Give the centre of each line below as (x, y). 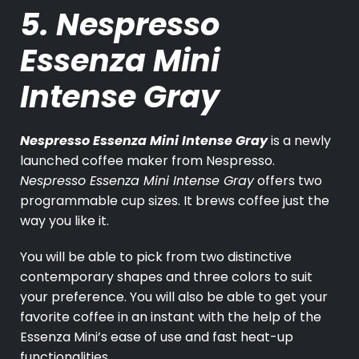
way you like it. (66, 221)
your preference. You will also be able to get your (174, 297)
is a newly (299, 141)
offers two (290, 181)
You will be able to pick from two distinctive (156, 257)
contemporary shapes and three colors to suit (166, 277)
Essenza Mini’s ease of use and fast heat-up (157, 337)
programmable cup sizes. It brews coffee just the (175, 201)
